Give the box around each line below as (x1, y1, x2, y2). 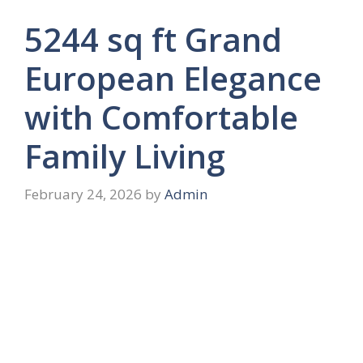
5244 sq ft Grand (24, 16, 282, 62)
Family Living (24, 133, 225, 178)
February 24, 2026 (24, 185, 142, 204)
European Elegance (24, 55, 322, 100)
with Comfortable (24, 94, 298, 139)
